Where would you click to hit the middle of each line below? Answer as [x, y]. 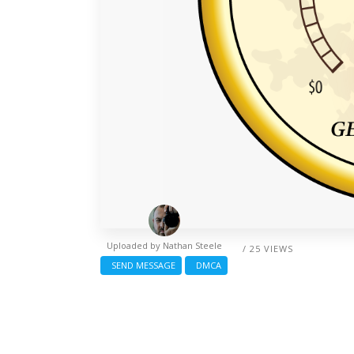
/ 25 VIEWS [268, 248]
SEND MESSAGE [141, 265]
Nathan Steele [192, 245]
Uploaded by [134, 245]
